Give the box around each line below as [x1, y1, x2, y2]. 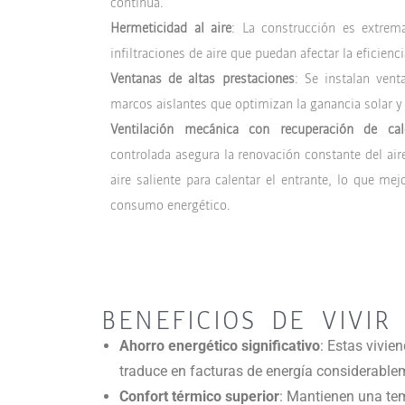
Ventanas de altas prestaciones [110, 67, 295, 89]
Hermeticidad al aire [110, 16, 231, 38]
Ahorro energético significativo [119, 336, 320, 354]
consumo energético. [110, 193, 231, 215]
